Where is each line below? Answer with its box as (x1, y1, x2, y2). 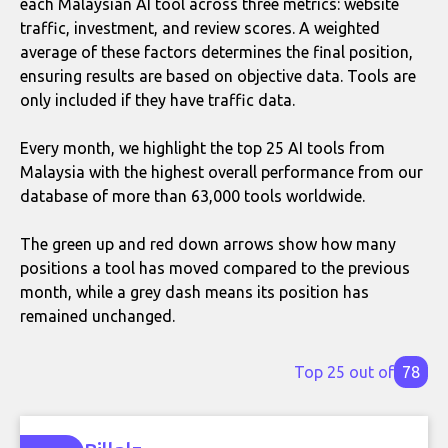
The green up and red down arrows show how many (20, 235, 396, 253)
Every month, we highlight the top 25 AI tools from (20, 139, 385, 157)
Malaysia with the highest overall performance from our (20, 163, 423, 181)
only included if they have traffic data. (20, 91, 295, 109)
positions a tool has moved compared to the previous (20, 259, 410, 277)
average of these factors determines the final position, (20, 43, 413, 61)
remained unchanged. (20, 307, 175, 325)
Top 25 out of (294, 363, 394, 381)
